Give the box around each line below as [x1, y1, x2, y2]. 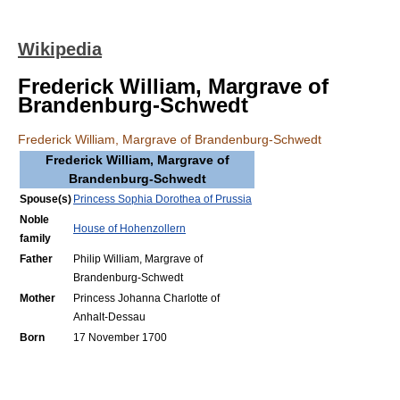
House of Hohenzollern [73, 222, 186, 235]
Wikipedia [18, 39, 102, 59]
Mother [20, 292, 55, 304]
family [20, 232, 51, 245]
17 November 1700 [73, 331, 167, 344]
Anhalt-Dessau [73, 311, 146, 323]
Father [20, 253, 53, 265]
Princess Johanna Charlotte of [73, 292, 220, 304]
